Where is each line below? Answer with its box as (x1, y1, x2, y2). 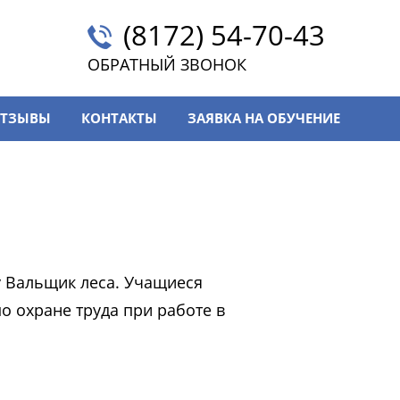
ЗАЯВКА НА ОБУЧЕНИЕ (187, 109, 340, 128)
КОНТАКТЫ (80, 109, 157, 128)
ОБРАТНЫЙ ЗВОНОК (87, 54, 246, 76)
